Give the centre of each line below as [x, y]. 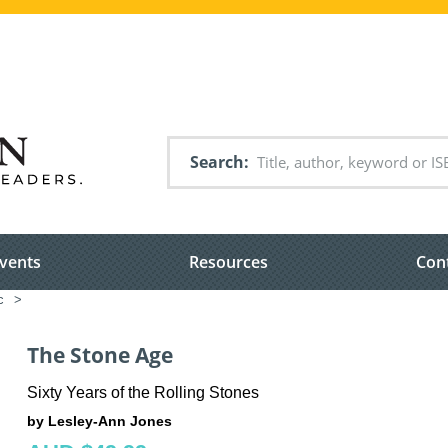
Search [217, 162]
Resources [228, 262]
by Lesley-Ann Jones [99, 420]
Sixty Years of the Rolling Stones [143, 392]
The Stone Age [100, 355]
